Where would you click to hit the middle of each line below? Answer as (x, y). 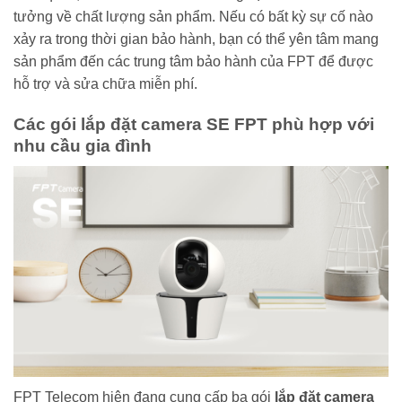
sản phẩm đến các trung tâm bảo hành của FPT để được (193, 61)
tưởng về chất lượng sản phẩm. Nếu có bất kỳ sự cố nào (193, 16)
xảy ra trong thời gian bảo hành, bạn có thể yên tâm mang (196, 39)
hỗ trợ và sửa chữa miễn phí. (105, 83)
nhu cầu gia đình (83, 145)
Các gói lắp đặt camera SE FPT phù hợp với (194, 124)
